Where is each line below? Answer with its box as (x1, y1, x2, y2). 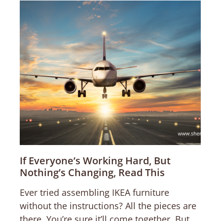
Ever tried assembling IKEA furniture (20, 186, 169, 198)
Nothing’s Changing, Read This (20, 165, 165, 179)
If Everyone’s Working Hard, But (20, 153, 171, 167)
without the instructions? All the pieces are (20, 199, 196, 212)
